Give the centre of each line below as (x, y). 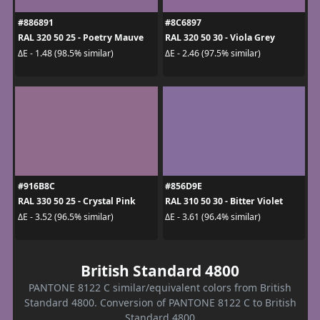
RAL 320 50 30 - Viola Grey (220, 38)
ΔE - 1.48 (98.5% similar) (65, 53)
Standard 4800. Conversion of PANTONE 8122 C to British (160, 303)
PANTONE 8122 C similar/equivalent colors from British (160, 288)
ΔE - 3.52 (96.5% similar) (65, 216)
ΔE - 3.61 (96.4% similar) (213, 216)
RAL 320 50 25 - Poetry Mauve (80, 38)
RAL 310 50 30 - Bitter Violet (224, 201)
